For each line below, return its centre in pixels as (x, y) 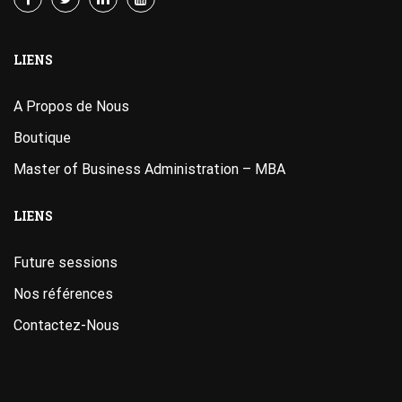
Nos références (63, 294)
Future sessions (66, 262)
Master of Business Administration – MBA (149, 169)
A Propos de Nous (71, 106)
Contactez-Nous (66, 325)
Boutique (42, 138)
